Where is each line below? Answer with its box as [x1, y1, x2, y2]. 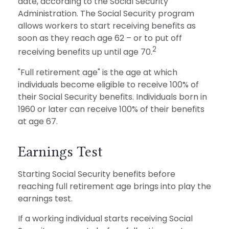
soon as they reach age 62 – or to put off [18, 32, 182, 44]
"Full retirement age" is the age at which [18, 66, 177, 78]
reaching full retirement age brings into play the [18, 180, 211, 192]
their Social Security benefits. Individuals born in [18, 90, 207, 103]
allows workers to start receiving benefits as [18, 20, 196, 32]
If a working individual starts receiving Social [18, 212, 193, 224]
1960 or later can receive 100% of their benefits [18, 103, 204, 115]
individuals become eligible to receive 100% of [18, 78, 199, 90]
